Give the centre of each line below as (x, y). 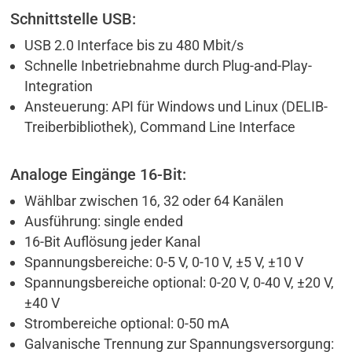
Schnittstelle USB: (73, 18)
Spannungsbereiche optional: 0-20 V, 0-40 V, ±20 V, (180, 282)
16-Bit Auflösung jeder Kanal (113, 241)
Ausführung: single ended (104, 221)
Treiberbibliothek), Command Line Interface (160, 126)
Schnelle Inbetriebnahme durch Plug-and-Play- (169, 65)
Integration (59, 86)
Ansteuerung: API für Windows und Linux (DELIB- (176, 106)
